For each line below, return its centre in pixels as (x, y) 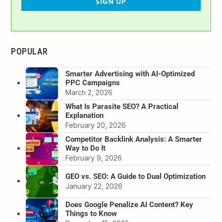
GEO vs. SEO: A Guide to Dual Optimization (136, 177)
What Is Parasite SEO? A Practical (122, 107)
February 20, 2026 (96, 125)
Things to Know (91, 214)
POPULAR (29, 52)
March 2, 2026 (89, 93)
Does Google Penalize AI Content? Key (130, 205)
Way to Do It (86, 148)
